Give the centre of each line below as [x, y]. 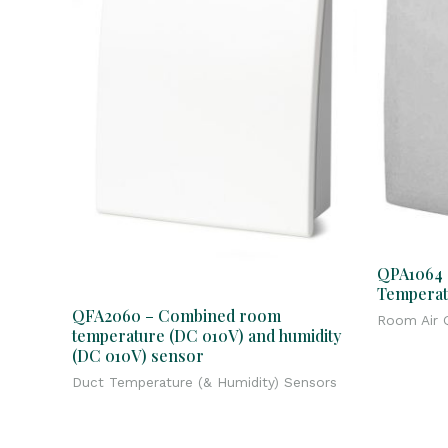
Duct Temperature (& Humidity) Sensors [204, 382]
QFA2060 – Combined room [176, 316]
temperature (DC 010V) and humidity [206, 336]
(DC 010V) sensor [138, 356]
